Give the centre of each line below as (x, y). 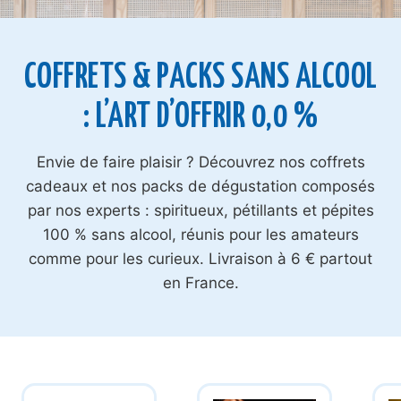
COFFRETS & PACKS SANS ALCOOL (200, 78)
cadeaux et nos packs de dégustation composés (200, 186)
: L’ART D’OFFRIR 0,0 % (200, 118)
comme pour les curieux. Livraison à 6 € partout (200, 259)
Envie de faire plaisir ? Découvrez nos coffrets (200, 162)
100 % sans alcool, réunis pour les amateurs (200, 235)
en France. (200, 283)
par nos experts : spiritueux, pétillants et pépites (200, 210)
